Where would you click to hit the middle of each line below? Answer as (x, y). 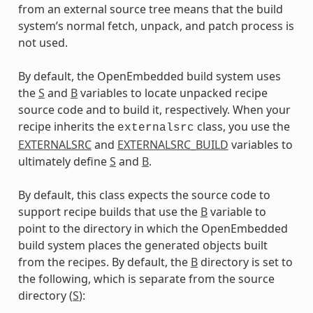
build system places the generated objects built (143, 245)
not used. (43, 42)
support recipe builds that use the (109, 211)
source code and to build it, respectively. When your (154, 109)
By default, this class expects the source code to (144, 195)
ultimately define (64, 161)
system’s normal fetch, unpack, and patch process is (156, 26)
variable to (236, 211)
